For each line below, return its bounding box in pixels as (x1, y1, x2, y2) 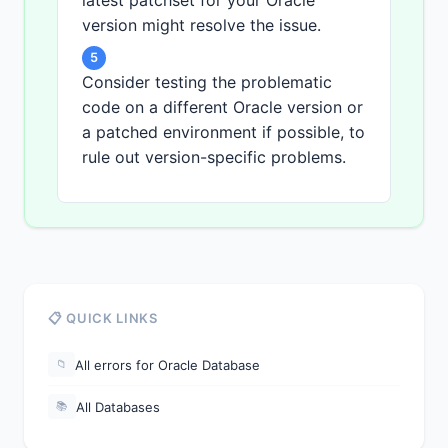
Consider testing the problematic (82, 72, 332, 93)
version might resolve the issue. (82, 15, 321, 36)
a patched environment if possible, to (82, 122, 365, 143)
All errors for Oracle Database (75, 356, 260, 373)
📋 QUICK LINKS (48, 310, 158, 327)
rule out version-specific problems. (82, 147, 346, 168)
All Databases (76, 398, 160, 415)
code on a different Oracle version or (82, 97, 363, 118)
